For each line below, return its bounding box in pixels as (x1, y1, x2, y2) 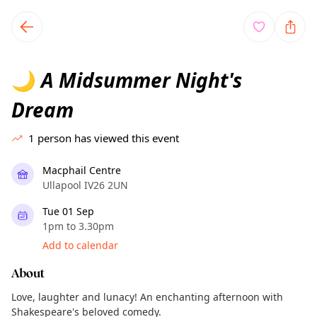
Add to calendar (42, 238, 118, 252)
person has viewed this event (38, 131, 179, 145)
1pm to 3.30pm (42, 219, 114, 233)
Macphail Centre (42, 163, 121, 177)
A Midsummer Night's (36, 67, 242, 93)
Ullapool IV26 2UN (42, 178, 128, 192)
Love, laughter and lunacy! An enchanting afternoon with (11, 290, 283, 304)
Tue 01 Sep (42, 204, 94, 218)
